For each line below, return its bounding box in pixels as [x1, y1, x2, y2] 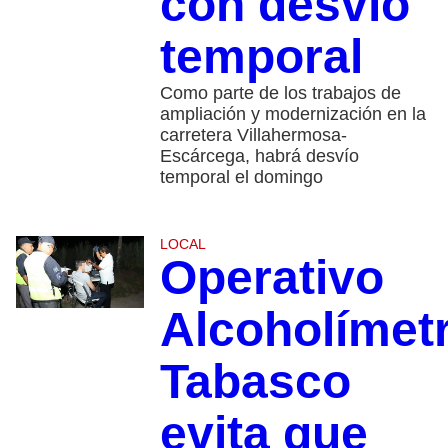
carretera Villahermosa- [159, 124, 347, 145]
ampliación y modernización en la [159, 103, 426, 124]
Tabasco [159, 354, 351, 408]
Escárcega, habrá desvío [159, 145, 359, 166]
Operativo [159, 250, 384, 304]
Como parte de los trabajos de [159, 82, 401, 103]
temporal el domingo [159, 166, 323, 187]
